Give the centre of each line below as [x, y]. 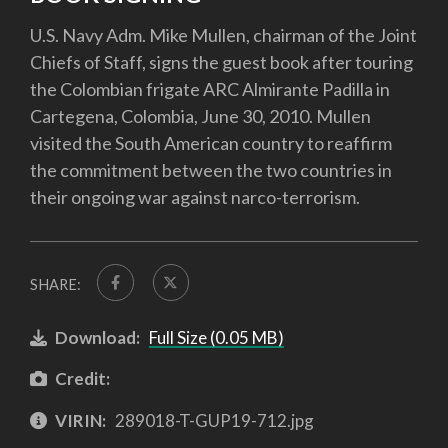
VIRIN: [80, 420]
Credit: [82, 379]
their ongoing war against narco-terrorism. [195, 197]
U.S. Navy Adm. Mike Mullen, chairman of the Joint [223, 35]
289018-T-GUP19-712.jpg [212, 420]
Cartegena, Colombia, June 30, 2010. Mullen [200, 116]
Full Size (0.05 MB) [216, 337]
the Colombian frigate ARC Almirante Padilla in [210, 89]
